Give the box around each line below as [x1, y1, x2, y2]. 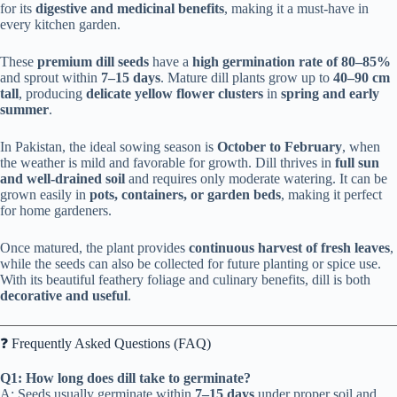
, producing [19, 86, 86, 102]
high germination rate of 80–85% [192, 54, 391, 70]
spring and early [281, 86, 379, 102]
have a [149, 54, 192, 70]
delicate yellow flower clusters [86, 86, 263, 102]
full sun [335, 155, 379, 171]
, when [342, 139, 380, 155]
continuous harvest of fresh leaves [189, 240, 390, 256]
